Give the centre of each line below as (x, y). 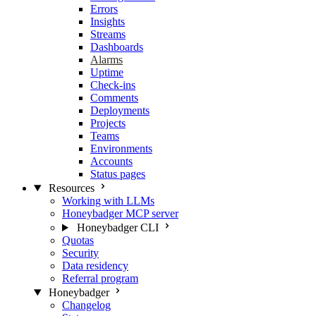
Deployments (120, 110)
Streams (108, 34)
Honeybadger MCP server (120, 213)
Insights (108, 22)
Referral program (100, 278)
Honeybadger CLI (117, 227)
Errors (104, 9)
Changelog (86, 305)
